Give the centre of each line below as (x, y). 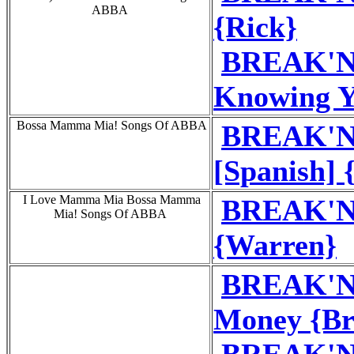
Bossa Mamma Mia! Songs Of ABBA (110, 125)
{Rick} (255, 26)
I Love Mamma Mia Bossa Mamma (110, 199)
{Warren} (275, 245)
